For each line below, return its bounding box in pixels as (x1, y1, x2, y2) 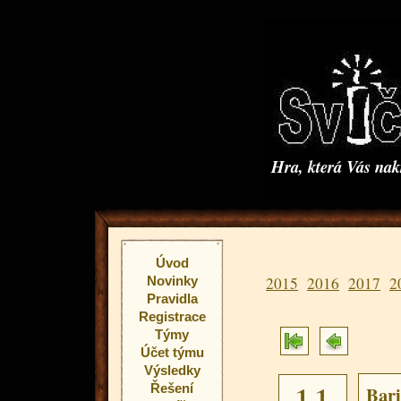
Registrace (138, 309, 206, 324)
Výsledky (143, 363, 200, 378)
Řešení (150, 380, 193, 396)
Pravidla (146, 291, 198, 306)
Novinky (146, 273, 198, 288)
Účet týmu (140, 345, 204, 360)
